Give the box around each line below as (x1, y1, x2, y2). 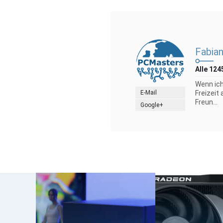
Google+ (140, 101, 163, 109)
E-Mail (140, 89, 157, 96)
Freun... (195, 98, 218, 106)
